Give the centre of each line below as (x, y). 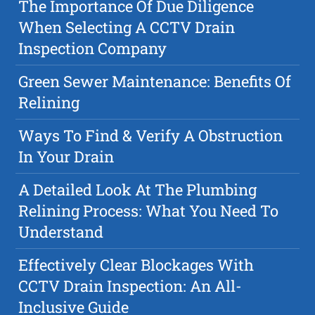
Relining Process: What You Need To (149, 211)
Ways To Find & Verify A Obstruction (151, 136)
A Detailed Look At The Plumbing (138, 190)
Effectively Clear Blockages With (136, 265)
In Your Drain (66, 157)
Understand (61, 232)
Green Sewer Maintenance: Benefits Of (155, 82)
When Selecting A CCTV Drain (127, 27)
